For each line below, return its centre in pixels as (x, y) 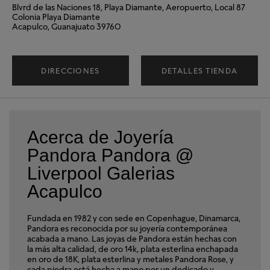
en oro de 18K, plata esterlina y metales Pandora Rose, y (130, 259)
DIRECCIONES (71, 71)
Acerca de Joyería (100, 137)
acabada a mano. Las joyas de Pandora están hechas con (132, 238)
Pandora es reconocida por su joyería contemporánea (127, 228)
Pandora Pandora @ (110, 155)
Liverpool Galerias (101, 173)
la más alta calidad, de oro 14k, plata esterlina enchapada (133, 249)
